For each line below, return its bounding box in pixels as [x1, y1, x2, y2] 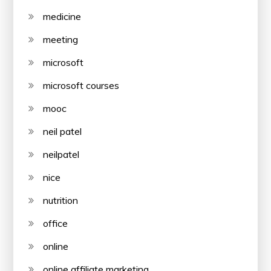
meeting [43, 33, 79, 45]
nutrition [43, 194, 79, 206]
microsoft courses [43, 79, 120, 91]
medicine [43, 10, 82, 22]
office [43, 217, 68, 229]
